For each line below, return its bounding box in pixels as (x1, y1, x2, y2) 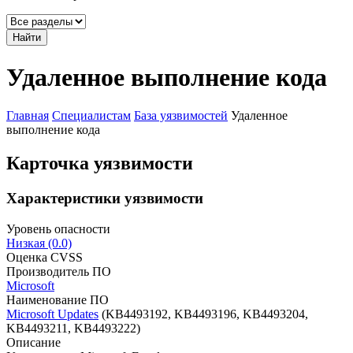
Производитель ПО (6, 264, 111, 278)
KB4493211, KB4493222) (6, 321, 140, 335)
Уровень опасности (6, 221, 110, 236)
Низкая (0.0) (6, 236, 72, 250)
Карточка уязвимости (6, 153, 193, 174)
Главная (6, 109, 49, 123)
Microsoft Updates (6, 307, 98, 321)
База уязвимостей (134, 109, 228, 123)
